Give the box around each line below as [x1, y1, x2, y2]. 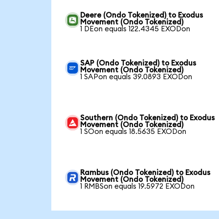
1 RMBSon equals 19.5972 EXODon [80, 182, 195, 190]
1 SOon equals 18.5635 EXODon [80, 128, 187, 135]
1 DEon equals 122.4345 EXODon [80, 25, 191, 33]
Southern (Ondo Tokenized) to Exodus [80, 114, 215, 122]
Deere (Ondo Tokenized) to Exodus [80, 11, 203, 19]
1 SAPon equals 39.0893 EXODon [80, 73, 193, 81]
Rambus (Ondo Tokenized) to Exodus [80, 169, 211, 176]
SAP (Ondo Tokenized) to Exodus [80, 59, 197, 67]
